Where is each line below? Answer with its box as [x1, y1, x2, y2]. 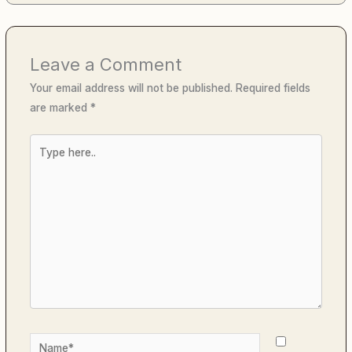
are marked [30, 101, 91, 114]
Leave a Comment [30, 53, 182, 75]
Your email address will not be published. [30, 81, 233, 94]
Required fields [236, 81, 311, 94]
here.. [29, 156, 57, 169]
